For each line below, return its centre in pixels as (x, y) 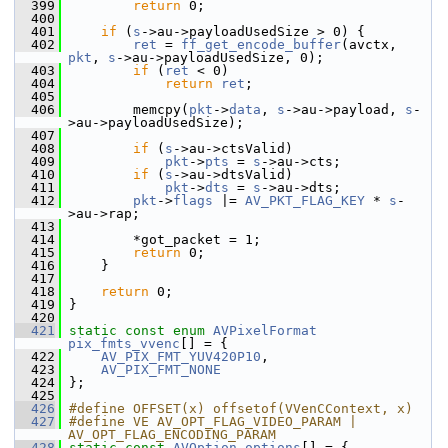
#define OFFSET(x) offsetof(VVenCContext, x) (241, 408)
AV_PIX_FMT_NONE (161, 369)
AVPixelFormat (265, 330)
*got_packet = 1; (161, 239)
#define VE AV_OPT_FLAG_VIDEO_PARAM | (213, 421)
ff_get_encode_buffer (261, 44)
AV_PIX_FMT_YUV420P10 (181, 356)
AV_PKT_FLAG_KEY (305, 200)
